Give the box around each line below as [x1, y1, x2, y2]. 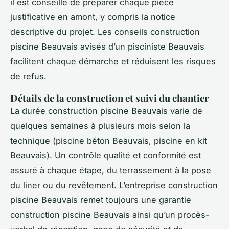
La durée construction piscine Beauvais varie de [10, 106, 202, 117]
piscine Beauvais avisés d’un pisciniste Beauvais [10, 41, 204, 52]
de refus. [10, 71, 47, 82]
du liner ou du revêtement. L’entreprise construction [10, 180, 218, 191]
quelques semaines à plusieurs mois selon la [10, 121, 190, 131]
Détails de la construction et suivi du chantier [10, 91, 209, 105]
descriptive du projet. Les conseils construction [10, 27, 200, 37]
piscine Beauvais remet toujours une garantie [10, 195, 191, 205]
